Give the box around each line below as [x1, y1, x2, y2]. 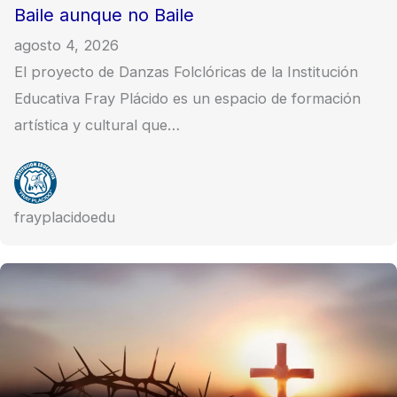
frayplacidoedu [14, 208, 116, 227]
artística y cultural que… [14, 115, 181, 134]
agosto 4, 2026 [14, 35, 120, 54]
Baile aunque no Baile [14, 4, 195, 26]
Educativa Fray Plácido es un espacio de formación [14, 89, 362, 107]
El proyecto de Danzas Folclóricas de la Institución [14, 62, 359, 81]
